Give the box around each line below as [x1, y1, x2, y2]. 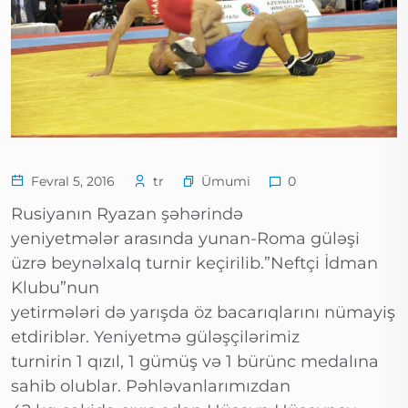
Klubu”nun [11, 278, 99, 299]
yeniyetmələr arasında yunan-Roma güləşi [11, 229, 360, 250]
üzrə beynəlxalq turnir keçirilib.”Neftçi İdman [11, 253, 378, 274]
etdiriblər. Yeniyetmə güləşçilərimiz [11, 327, 300, 348]
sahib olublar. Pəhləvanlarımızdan [11, 376, 291, 397]
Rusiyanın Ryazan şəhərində [11, 204, 243, 225]
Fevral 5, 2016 [27, 173, 115, 190]
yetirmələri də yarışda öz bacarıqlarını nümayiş [11, 302, 395, 323]
